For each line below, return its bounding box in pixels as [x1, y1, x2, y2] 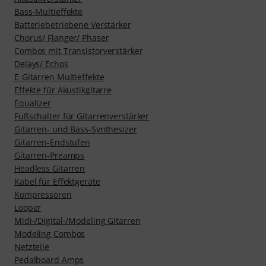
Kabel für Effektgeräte [14, 176, 100, 187]
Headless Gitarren [14, 163, 85, 174]
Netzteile [14, 241, 49, 252]
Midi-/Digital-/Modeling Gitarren [14, 215, 141, 226]
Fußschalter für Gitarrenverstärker [14, 110, 150, 122]
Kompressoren [14, 189, 72, 200]
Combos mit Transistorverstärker [14, 45, 143, 56]
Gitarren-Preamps [14, 150, 85, 161]
